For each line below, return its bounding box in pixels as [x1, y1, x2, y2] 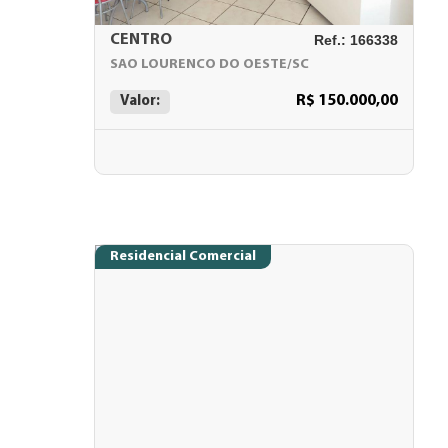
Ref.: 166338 [314, 32, 398, 48]
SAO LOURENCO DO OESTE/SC [110, 57, 309, 72]
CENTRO [110, 32, 172, 48]
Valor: [120, 94, 160, 109]
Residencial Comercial [110, 249, 256, 264]
